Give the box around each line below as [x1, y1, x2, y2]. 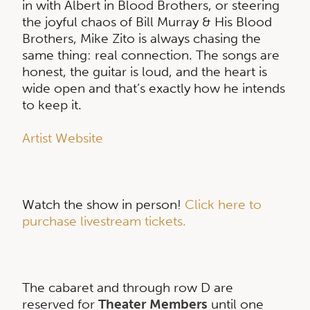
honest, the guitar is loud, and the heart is [22, 63, 267, 80]
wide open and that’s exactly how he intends [22, 80, 285, 96]
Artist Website [22, 129, 103, 146]
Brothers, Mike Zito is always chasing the [22, 30, 261, 46]
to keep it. [22, 96, 82, 113]
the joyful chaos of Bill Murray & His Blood [22, 13, 272, 30]
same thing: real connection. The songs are [22, 46, 280, 63]
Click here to [185, 196, 262, 212]
